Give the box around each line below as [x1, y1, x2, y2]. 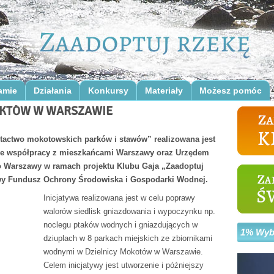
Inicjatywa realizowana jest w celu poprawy [43, 193, 195, 202]
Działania [34, 86, 72, 95]
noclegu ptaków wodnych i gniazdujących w [43, 220, 198, 229]
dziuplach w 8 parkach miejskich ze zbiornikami [43, 234, 212, 243]
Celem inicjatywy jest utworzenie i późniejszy [43, 261, 204, 270]
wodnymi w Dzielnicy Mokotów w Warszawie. [43, 247, 203, 256]
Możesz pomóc [199, 86, 262, 95]
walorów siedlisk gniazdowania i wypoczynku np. [43, 207, 215, 216]
